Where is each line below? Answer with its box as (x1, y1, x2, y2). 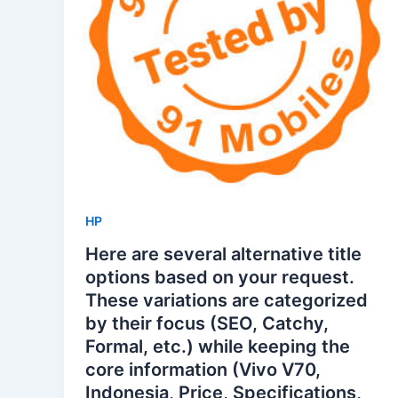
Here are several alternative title (85, 243, 362, 266)
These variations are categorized (85, 290, 368, 312)
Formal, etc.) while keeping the (85, 336, 350, 358)
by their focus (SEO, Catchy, (85, 313, 329, 335)
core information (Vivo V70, (85, 359, 321, 381)
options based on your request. (85, 267, 354, 289)
